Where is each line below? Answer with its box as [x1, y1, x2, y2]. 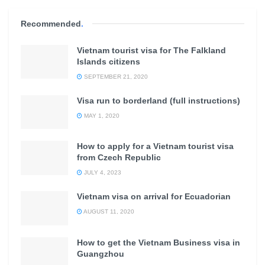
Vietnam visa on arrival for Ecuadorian [77, 192, 231, 202]
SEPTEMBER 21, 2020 [82, 73, 148, 80]
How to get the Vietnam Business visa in [77, 237, 240, 247]
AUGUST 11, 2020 [82, 208, 134, 215]
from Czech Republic [77, 153, 161, 163]
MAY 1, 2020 [82, 112, 119, 119]
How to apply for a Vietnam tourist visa [77, 141, 234, 151]
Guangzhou [77, 248, 124, 258]
